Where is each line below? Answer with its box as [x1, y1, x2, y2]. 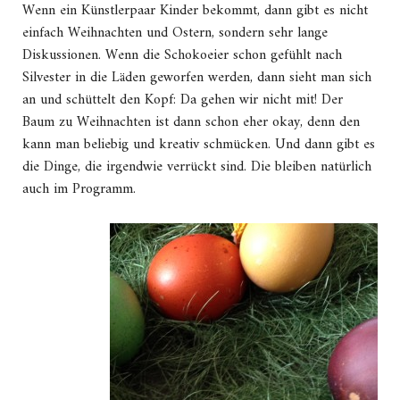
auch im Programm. [22, 177, 136, 203]
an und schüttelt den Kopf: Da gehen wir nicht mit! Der [22, 87, 343, 113]
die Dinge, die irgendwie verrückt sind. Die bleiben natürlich [22, 154, 371, 180]
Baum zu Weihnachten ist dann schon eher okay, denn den [22, 110, 360, 136]
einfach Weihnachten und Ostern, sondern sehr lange [22, 21, 328, 46]
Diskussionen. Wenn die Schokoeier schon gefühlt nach [22, 43, 342, 69]
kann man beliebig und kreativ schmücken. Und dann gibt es [22, 132, 375, 158]
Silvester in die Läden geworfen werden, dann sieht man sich [22, 65, 371, 91]
